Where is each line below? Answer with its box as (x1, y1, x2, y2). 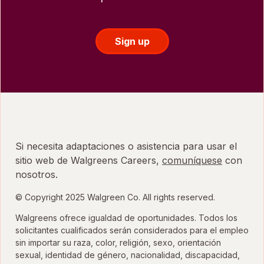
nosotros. (15, 168, 58, 180)
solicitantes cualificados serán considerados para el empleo (15, 225, 249, 235)
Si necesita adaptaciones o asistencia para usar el (15, 140, 237, 152)
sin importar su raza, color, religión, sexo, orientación (15, 237, 221, 247)
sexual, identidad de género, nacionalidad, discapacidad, (15, 249, 240, 260)
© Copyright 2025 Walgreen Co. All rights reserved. (15, 192, 215, 202)
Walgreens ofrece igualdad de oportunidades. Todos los (15, 212, 237, 223)
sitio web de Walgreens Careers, (15, 154, 162, 166)
